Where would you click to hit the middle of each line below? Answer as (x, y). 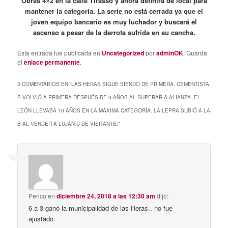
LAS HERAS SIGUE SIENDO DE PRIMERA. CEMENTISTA (140, 84)
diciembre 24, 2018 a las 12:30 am (106, 196)
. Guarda (195, 52)
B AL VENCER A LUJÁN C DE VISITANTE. (68, 123)
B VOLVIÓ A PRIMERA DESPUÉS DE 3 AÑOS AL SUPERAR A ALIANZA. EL (109, 97)
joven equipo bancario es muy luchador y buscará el (114, 21)
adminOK (170, 53)
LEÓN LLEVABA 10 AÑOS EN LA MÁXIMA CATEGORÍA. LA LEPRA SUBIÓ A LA (114, 110)
